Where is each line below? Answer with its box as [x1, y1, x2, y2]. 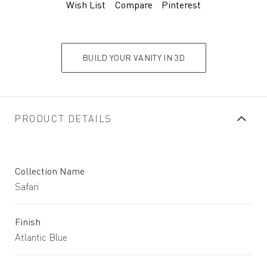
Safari [15, 181, 39, 193]
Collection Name [15, 165, 85, 177]
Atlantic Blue [15, 231, 67, 243]
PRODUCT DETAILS [14, 113, 112, 125]
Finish [15, 216, 41, 228]
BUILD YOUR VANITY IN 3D [82, 52, 185, 63]
